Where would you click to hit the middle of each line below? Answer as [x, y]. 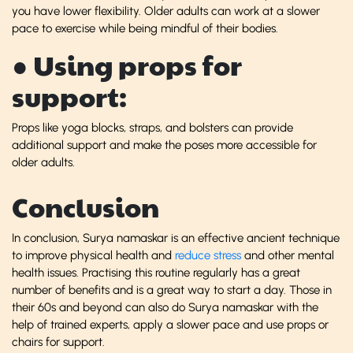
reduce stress [208, 255]
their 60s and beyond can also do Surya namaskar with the [165, 307]
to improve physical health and [93, 255]
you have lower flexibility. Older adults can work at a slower [166, 11]
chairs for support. [58, 342]
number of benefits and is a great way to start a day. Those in [172, 290]
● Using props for [127, 65]
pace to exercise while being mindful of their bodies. [145, 28]
